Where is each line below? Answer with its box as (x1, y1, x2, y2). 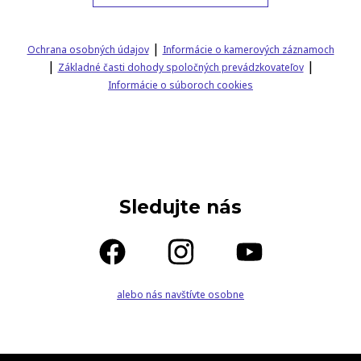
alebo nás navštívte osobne (117, 288, 244, 302)
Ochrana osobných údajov (27, 43, 149, 57)
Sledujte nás (119, 196, 242, 219)
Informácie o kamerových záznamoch (162, 43, 334, 57)
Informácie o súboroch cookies (108, 78, 253, 93)
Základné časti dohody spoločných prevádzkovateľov (57, 60, 304, 75)
